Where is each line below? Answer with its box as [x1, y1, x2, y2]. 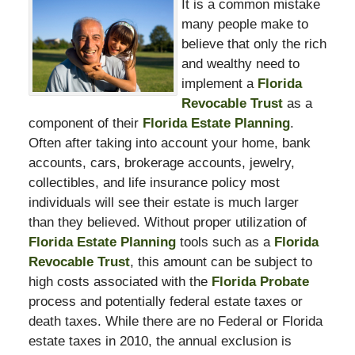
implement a [181, 75, 258, 91]
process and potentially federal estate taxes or [28, 293, 303, 309]
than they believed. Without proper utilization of [28, 214, 307, 230]
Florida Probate [211, 273, 309, 289]
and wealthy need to [181, 55, 300, 71]
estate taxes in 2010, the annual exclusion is [28, 333, 292, 349]
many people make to [181, 16, 308, 32]
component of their [28, 115, 143, 131]
